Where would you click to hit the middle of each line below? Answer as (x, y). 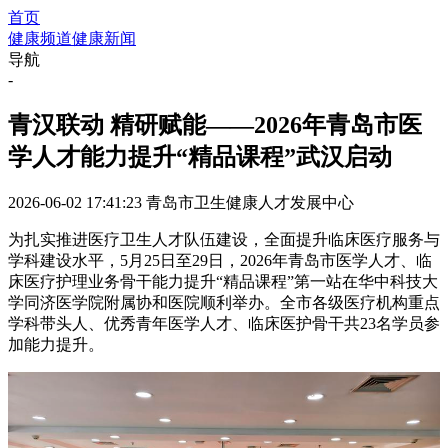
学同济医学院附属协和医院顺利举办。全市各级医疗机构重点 (224, 302)
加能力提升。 (56, 344)
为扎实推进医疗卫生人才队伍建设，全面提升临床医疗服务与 (224, 239)
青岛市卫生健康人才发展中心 (250, 202)
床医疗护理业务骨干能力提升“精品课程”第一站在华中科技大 (223, 281)
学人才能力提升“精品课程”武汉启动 (200, 156)
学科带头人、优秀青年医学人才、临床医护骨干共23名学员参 (224, 323)
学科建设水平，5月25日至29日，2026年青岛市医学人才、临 (220, 260)
